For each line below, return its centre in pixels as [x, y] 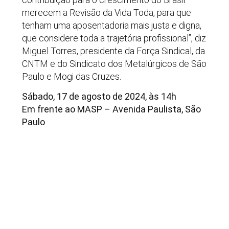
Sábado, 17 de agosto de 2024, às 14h [99, 97]
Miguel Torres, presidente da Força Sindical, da [113, 51]
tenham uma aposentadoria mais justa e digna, [111, 25]
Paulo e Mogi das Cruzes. [71, 76]
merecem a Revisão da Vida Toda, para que [106, 12]
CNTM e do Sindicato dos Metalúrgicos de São [114, 63]
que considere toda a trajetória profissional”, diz [114, 38]
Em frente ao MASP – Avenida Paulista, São [111, 109]
